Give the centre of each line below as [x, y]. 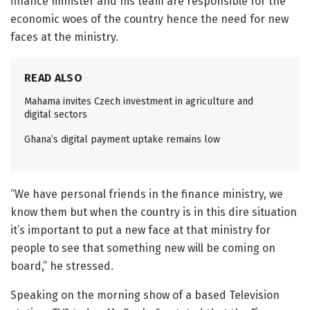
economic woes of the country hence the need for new [149, 19]
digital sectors [56, 115]
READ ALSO [53, 78]
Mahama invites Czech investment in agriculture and [139, 102]
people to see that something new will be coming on [143, 248]
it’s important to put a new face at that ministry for [140, 230]
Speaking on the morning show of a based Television [145, 295]
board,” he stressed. [62, 266]
